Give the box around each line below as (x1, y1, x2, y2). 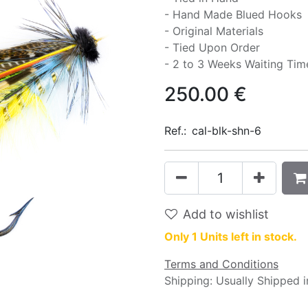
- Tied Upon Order (164, 41, 260, 54)
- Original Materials (164, 24, 263, 38)
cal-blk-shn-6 (192, 124, 261, 137)
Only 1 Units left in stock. (164, 230, 297, 243)
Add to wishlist (183, 207, 269, 221)
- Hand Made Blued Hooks (164, 8, 302, 21)
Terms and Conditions (164, 257, 278, 271)
